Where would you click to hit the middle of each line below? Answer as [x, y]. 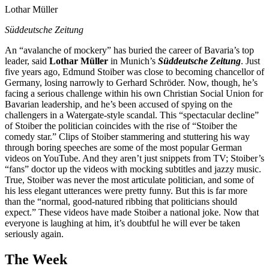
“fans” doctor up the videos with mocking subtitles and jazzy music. [133, 169]
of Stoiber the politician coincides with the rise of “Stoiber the [121, 126]
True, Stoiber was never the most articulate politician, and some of [129, 180]
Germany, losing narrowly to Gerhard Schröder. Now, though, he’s [131, 83]
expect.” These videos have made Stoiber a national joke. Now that [132, 212]
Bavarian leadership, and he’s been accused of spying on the [119, 104]
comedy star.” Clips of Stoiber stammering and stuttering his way [127, 137]
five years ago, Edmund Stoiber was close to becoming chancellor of [134, 72]
